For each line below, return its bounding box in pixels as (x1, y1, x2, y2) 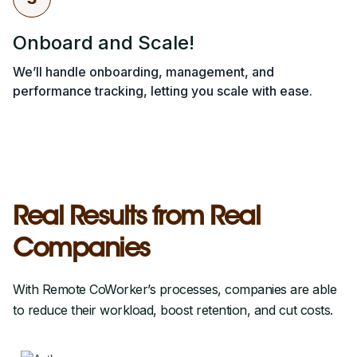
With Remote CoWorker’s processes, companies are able (13, 281, 336, 298)
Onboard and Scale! (13, 31, 194, 55)
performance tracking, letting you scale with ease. (13, 83, 312, 100)
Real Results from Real (13, 206, 260, 232)
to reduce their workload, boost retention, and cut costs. (13, 302, 336, 319)
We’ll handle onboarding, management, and (13, 64, 274, 80)
